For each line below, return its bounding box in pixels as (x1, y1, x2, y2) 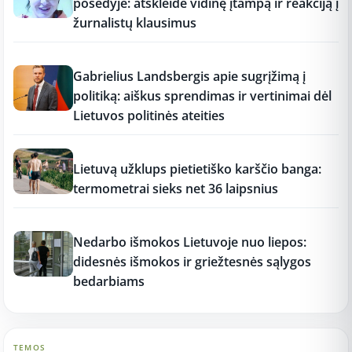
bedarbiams (73, 272, 145, 290)
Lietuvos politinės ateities (73, 106, 225, 124)
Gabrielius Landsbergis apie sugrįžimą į (73, 67, 306, 85)
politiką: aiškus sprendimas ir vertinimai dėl (73, 86, 332, 104)
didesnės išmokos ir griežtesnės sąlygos (73, 252, 311, 270)
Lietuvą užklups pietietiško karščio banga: (73, 159, 321, 178)
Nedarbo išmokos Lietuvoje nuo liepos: (73, 233, 306, 251)
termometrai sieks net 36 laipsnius (73, 179, 278, 197)
